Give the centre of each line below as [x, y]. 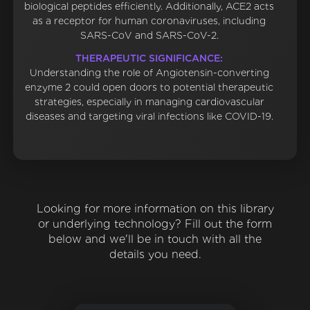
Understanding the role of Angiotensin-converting [149, 73]
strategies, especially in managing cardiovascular [149, 102]
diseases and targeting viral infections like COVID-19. [149, 117]
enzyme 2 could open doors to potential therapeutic [149, 88]
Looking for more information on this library [155, 209]
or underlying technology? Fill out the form [155, 224]
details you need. [155, 255]
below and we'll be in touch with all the [155, 239]
